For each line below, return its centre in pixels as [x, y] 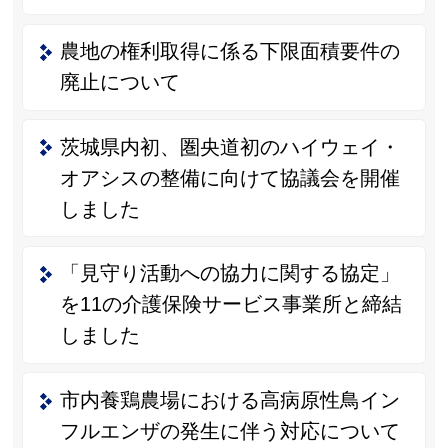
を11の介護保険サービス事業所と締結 [230, 304]
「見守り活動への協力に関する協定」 [229, 273]
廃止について [119, 82]
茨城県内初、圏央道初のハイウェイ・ [229, 146]
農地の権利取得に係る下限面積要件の [229, 51]
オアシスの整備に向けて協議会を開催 [229, 177]
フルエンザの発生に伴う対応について [229, 430]
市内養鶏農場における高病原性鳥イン [229, 399]
